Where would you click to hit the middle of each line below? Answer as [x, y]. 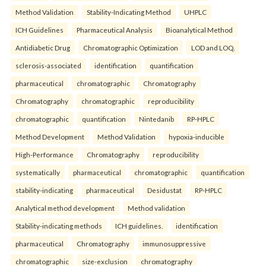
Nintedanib [156, 118]
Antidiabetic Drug [43, 47]
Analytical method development [65, 208]
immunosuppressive [174, 243]
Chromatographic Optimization [131, 47]
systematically [38, 172]
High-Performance [45, 154]
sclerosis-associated [48, 65]
